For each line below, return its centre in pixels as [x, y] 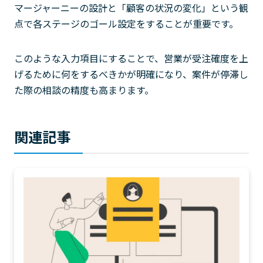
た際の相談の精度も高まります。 [84, 90]
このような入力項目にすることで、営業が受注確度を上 [131, 58]
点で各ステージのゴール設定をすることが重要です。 [126, 23]
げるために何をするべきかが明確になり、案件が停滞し [131, 74]
